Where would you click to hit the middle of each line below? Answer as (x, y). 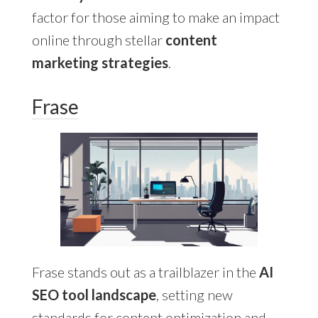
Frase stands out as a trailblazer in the (145, 272)
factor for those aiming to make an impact (155, 17)
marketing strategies (100, 63)
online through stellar (98, 40)
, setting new (194, 294)
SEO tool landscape (94, 294)
